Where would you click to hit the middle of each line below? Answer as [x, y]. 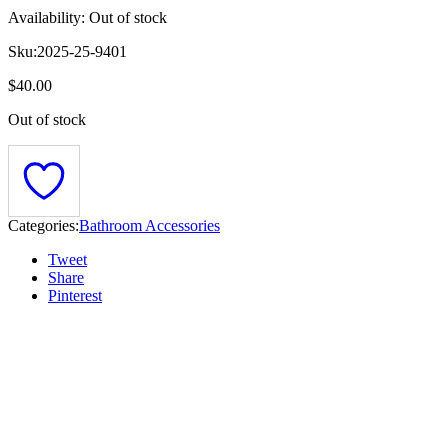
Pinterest [75, 295]
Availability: [46, 17]
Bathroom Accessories [149, 225]
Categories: [43, 225]
